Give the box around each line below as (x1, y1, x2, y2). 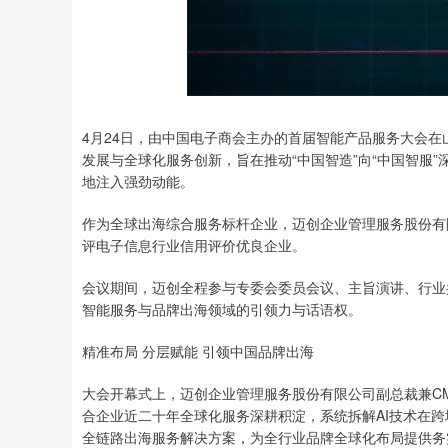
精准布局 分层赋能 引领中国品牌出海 (82, 341, 314, 362)
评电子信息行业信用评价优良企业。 (82, 235, 306, 256)
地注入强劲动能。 (82, 171, 194, 192)
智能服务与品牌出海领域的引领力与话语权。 (82, 299, 362, 320)
